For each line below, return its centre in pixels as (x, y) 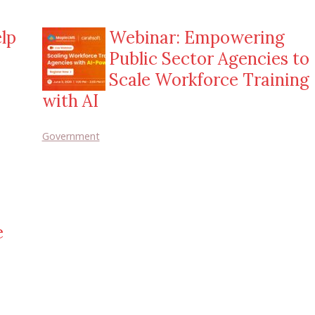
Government (71, 136)
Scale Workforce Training (209, 80)
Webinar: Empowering (197, 38)
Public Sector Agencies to (209, 59)
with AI (70, 101)
